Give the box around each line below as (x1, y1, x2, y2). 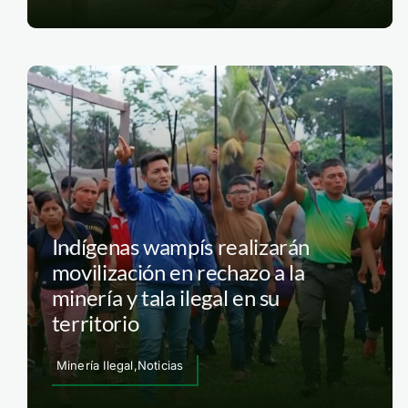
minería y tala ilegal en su (51, 284, 280, 311)
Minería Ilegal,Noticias (56, 358, 184, 372)
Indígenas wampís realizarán (51, 233, 311, 260)
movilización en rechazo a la (51, 259, 305, 285)
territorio (51, 310, 139, 336)
